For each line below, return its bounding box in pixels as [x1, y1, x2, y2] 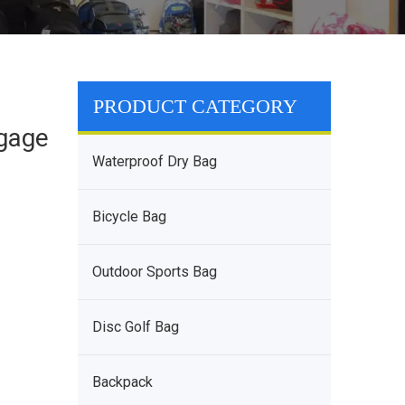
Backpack [92, 373, 153, 391]
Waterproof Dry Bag [92, 153, 217, 170]
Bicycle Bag [92, 208, 166, 225]
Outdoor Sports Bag [92, 263, 217, 280]
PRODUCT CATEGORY [93, 95, 297, 118]
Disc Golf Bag [92, 318, 179, 335]
